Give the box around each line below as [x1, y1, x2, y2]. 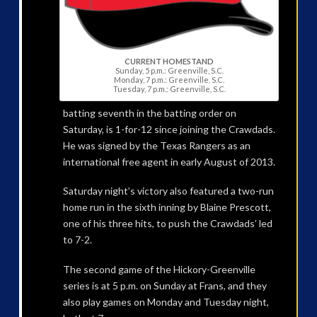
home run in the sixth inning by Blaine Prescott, [62, 201, 271, 214]
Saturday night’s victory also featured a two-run [62, 185, 274, 197]
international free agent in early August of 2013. [62, 155, 275, 168]
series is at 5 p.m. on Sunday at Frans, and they [62, 279, 267, 292]
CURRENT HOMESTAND [125, 57, 214, 67]
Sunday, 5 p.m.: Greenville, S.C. [115, 66, 224, 76]
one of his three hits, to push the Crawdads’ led [62, 217, 272, 230]
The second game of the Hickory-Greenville [62, 263, 255, 275]
